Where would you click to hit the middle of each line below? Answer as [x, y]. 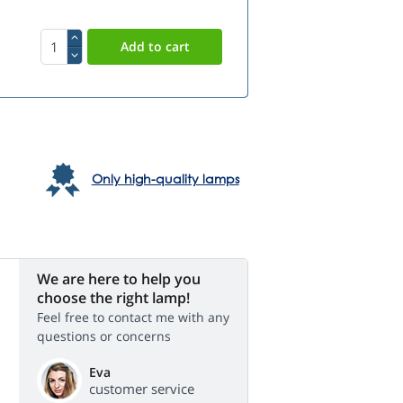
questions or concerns [104, 336]
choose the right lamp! [113, 298]
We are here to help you [119, 279]
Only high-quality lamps [165, 179]
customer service [142, 389]
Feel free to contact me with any [133, 318]
